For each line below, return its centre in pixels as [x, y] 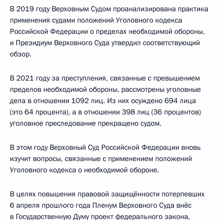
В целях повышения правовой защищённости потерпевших [107, 194]
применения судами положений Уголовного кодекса [96, 20]
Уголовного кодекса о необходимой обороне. [84, 170]
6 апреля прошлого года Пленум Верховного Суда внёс [101, 206]
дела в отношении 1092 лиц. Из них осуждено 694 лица [103, 101]
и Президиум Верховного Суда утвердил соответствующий [105, 43]
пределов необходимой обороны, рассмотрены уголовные [105, 90]
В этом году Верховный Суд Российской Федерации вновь [105, 148]
